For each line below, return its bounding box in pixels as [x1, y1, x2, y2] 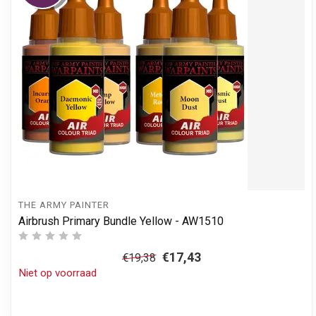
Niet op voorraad [18, 266, 97, 279]
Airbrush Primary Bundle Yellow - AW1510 [18, 214, 224, 228]
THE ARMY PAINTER [18, 200, 109, 211]
